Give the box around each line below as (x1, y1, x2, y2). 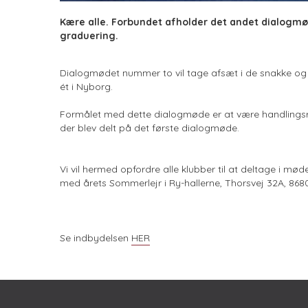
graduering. (60, 29, 118, 42)
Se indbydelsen (60, 231, 131, 244)
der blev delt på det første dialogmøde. (60, 121, 239, 134)
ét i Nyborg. (60, 80, 113, 93)
